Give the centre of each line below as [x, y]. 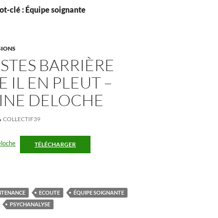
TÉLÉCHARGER [55, 144]
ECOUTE [49, 192]
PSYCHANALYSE [30, 204]
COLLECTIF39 [22, 119]
